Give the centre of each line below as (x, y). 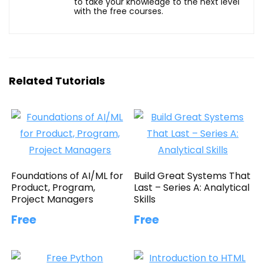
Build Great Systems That (193, 176)
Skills (145, 199)
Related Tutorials (57, 80)
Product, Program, (53, 187)
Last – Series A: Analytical (192, 187)
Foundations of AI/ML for (68, 176)
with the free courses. (119, 11)
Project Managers (53, 199)
